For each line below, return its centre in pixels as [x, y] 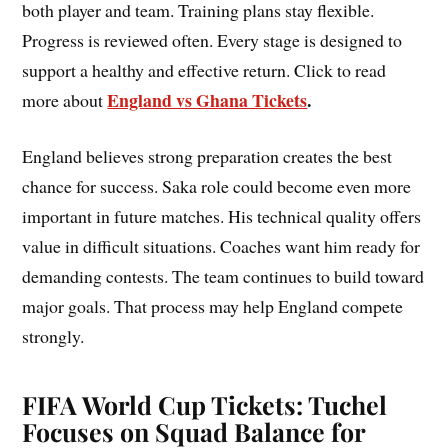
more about [65, 99]
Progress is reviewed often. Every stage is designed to [212, 39]
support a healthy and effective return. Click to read [204, 69]
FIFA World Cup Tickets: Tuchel [205, 405]
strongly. [53, 336]
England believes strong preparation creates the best [207, 156]
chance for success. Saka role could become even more [217, 186]
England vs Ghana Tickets [207, 99]
